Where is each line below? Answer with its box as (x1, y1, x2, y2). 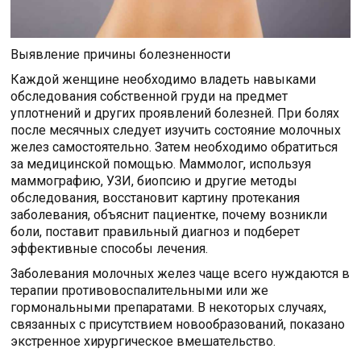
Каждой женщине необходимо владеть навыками (10, 71, 317, 87)
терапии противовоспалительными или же (10, 282, 269, 298)
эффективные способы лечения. (10, 240, 209, 256)
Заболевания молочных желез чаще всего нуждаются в (10, 265, 351, 281)
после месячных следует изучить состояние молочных (10, 122, 342, 138)
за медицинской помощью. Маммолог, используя (10, 156, 312, 172)
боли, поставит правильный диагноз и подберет (10, 223, 301, 239)
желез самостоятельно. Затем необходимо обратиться (10, 139, 338, 155)
